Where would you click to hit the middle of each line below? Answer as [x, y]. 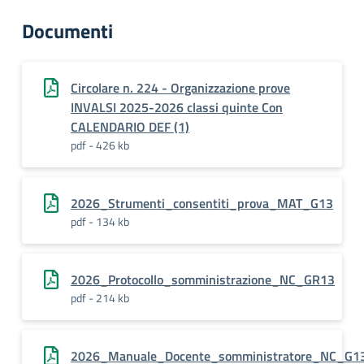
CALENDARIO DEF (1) [130, 127]
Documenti [67, 31]
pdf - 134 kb [100, 221]
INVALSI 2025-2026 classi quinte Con [177, 107]
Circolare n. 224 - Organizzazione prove [180, 88]
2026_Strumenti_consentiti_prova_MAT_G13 [202, 203]
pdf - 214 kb [100, 298]
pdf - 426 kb [100, 145]
